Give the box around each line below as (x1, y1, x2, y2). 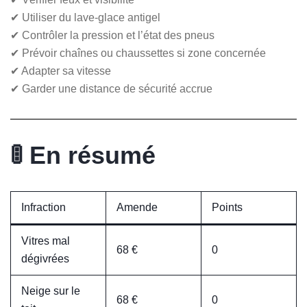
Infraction (21, 201, 66, 213)
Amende (116, 201, 158, 213)
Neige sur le (21, 284, 80, 297)
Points (212, 201, 243, 213)
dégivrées (21, 252, 69, 265)
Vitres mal (21, 234, 70, 247)
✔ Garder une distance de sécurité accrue (10, 82, 212, 95)
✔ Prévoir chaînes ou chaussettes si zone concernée (10, 47, 266, 59)
